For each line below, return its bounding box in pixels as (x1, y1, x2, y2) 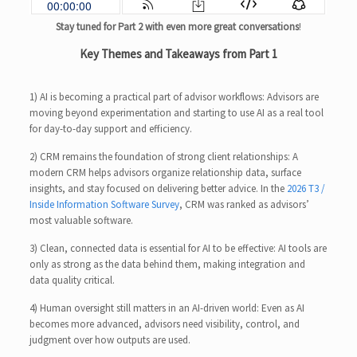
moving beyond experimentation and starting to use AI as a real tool (29, 105, 324, 120)
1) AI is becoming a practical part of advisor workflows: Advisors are (29, 89, 320, 104)
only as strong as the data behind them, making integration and (29, 257, 306, 271)
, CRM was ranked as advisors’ (179, 197, 310, 211)
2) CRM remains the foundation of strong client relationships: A (29, 149, 299, 163)
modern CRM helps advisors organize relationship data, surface (29, 165, 302, 179)
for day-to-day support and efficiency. (29, 121, 193, 135)
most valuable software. (29, 213, 134, 227)
